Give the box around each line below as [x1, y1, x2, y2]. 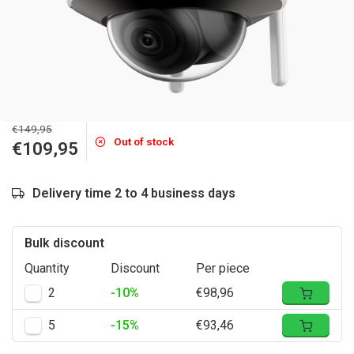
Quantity [24, 261, 70, 276]
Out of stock [114, 134, 174, 148]
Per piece [196, 261, 250, 276]
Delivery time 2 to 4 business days [32, 186, 235, 201]
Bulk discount [24, 235, 104, 250]
